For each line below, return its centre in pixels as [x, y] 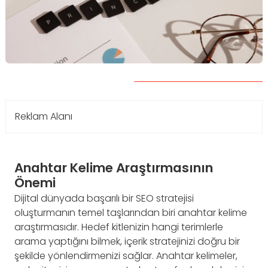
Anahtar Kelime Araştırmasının [114, 168]
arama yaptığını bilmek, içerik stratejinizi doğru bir [127, 242]
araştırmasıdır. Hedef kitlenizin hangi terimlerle [119, 227]
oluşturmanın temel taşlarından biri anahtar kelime [131, 213]
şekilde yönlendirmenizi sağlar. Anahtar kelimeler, [126, 256]
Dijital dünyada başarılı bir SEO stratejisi [104, 199]
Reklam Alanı [44, 116]
